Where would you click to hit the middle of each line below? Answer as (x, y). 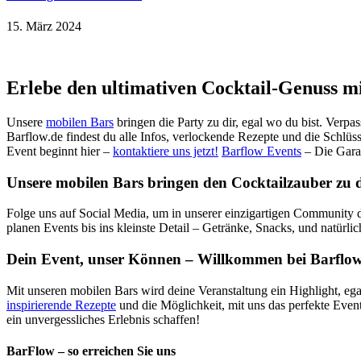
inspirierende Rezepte (61, 305)
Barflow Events (261, 151)
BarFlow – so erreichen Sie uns (91, 351)
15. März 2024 (44, 27)
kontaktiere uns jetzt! (166, 151)
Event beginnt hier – (60, 151)
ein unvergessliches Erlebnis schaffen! (103, 319)
